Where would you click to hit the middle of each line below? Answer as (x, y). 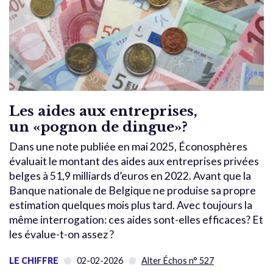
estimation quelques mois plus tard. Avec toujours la (131, 205)
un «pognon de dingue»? (98, 127)
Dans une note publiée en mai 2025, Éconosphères (128, 147)
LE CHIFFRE (34, 261)
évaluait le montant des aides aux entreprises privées (134, 161)
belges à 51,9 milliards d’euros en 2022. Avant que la (130, 176)
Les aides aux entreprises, (103, 111)
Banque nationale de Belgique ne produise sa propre (133, 191)
